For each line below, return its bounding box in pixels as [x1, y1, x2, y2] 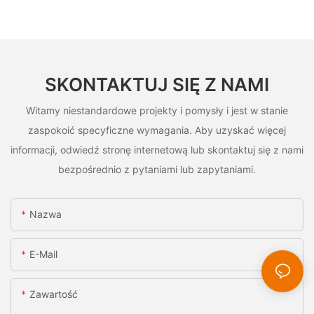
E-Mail [29, 248, 57, 261]
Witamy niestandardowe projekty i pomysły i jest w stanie [26, 104, 288, 117]
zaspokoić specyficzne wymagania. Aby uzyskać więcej [28, 124, 286, 137]
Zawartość [29, 288, 78, 301]
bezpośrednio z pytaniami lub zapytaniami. [58, 163, 256, 176]
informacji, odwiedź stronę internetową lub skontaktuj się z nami [11, 144, 303, 156]
